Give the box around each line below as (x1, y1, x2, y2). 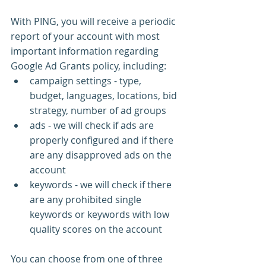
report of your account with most (11, 29, 162, 43)
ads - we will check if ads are (30, 118, 156, 132)
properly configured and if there (30, 133, 176, 147)
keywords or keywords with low (30, 207, 172, 221)
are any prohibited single (30, 192, 144, 206)
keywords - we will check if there (30, 178, 174, 191)
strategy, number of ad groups (30, 103, 166, 117)
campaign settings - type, (30, 74, 144, 87)
